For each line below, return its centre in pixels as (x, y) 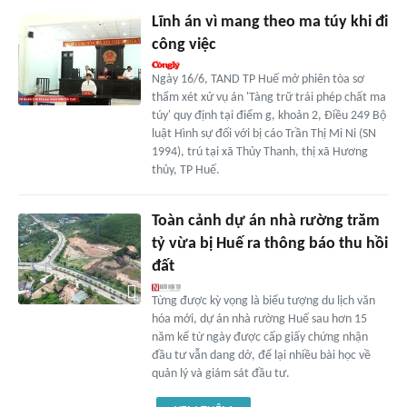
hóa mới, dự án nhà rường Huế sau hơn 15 (259, 319)
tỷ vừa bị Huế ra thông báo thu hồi (269, 243)
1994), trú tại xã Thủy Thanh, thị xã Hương (259, 152)
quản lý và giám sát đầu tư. (220, 373)
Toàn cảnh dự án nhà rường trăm (265, 221)
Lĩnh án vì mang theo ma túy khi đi (269, 22)
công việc (184, 45)
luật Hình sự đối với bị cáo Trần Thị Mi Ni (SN (263, 134)
